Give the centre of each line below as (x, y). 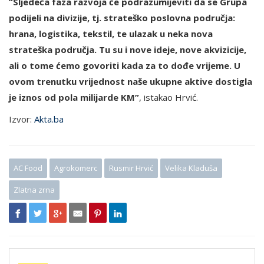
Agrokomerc (76, 168)
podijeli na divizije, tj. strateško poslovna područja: (122, 18)
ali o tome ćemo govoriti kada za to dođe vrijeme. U (125, 66)
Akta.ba (49, 119)
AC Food (28, 168)
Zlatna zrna (34, 190)
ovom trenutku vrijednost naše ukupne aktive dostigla (131, 82)
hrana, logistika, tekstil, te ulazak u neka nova (111, 34)
